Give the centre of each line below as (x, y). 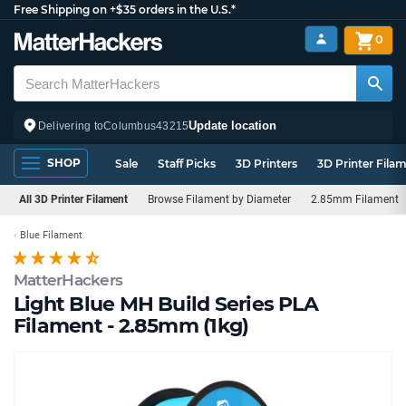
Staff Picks (187, 164)
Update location (233, 125)
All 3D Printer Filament (73, 199)
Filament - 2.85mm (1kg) (131, 326)
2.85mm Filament (355, 199)
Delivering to (71, 126)
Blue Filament (51, 235)
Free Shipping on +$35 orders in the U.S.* (125, 10)
